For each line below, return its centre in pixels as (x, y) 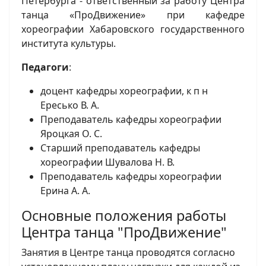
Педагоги (45, 67)
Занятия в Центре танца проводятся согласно (128, 253)
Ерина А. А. (65, 191)
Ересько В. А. (70, 105)
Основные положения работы (124, 216)
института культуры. (69, 44)
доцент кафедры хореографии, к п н (124, 91)
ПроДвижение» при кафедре (160, 15)
